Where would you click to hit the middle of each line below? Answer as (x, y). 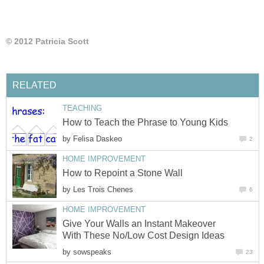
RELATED (34, 85)
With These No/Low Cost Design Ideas (143, 235)
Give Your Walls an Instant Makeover (139, 223)
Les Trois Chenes (103, 189)
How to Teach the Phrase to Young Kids (145, 122)
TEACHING (82, 108)
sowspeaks (92, 252)
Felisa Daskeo (98, 138)
